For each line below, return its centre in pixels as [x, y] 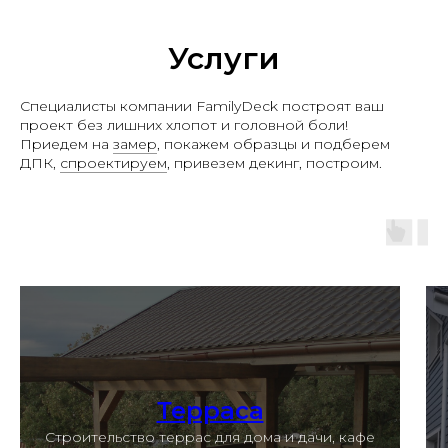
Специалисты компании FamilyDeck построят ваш [202, 106]
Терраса [210, 411]
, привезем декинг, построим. [274, 163]
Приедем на [66, 144]
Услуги [224, 59]
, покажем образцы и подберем [273, 144]
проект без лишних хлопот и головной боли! [184, 125]
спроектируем [113, 163]
